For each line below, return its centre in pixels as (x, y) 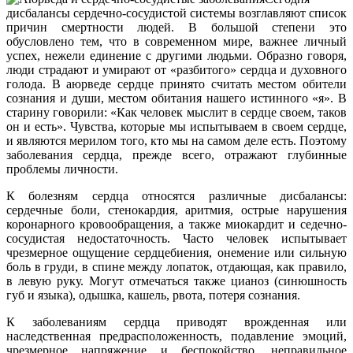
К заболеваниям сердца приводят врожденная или (176, 322)
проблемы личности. (62, 169)
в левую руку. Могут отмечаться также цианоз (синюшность (176, 281)
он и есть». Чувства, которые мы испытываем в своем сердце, (176, 127)
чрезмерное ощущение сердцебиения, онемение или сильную (176, 253)
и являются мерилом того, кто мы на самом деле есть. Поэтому (176, 141)
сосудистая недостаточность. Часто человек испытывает (176, 239)
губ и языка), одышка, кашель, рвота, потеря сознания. (153, 295)
